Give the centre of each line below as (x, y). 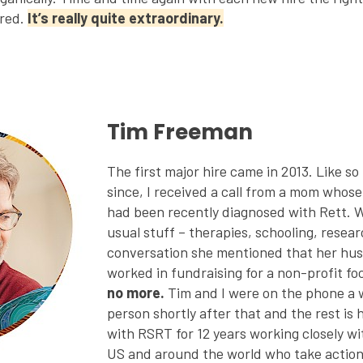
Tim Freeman (180, 132)
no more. (136, 292)
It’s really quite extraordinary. (126, 18)
